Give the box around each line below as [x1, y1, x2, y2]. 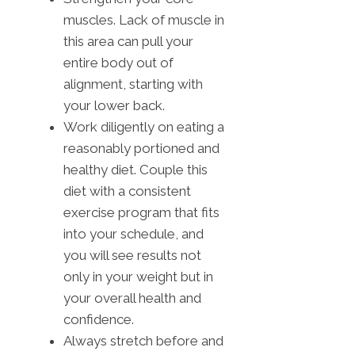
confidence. [63, 311, 134, 327]
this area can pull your [63, 32, 193, 49]
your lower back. [63, 97, 165, 113]
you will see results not [63, 246, 201, 263]
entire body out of [63, 54, 174, 71]
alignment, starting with [63, 75, 203, 92]
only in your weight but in [63, 268, 213, 284]
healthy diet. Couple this [63, 161, 208, 177]
